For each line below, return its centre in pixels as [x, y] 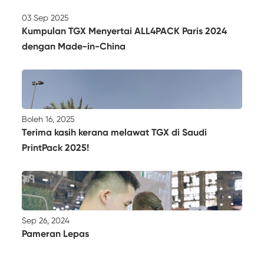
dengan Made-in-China [74, 47]
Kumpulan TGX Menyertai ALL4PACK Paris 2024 [125, 31]
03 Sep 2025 [46, 18]
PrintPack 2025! [56, 148]
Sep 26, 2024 [46, 220]
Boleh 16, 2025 [49, 119]
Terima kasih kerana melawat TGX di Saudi [115, 133]
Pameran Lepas [56, 233]
